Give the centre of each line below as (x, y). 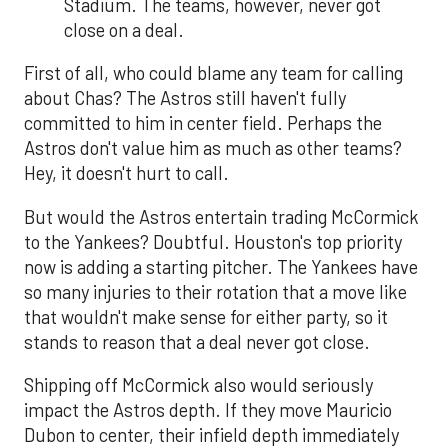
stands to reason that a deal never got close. (197, 341)
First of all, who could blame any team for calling (213, 73)
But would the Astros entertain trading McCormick (221, 216)
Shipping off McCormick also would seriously (198, 385)
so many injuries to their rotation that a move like (215, 291)
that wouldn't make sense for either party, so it (206, 316)
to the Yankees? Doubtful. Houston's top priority (213, 241)
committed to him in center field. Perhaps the (203, 123)
